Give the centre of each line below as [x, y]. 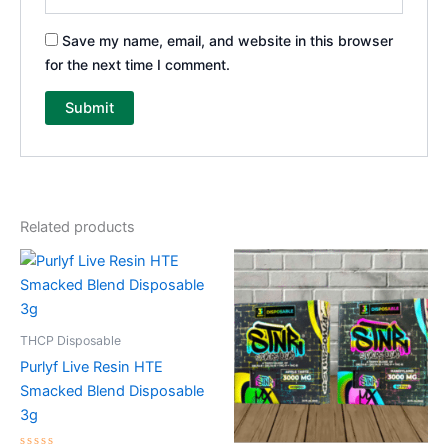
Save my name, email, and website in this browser [228, 40]
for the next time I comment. [138, 64]
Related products [77, 227]
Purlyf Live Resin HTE [91, 367]
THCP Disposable [70, 340]
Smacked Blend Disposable [112, 391]
